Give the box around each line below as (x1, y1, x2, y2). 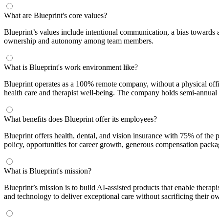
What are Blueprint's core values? (4, 11, 107, 20)
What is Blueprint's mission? (4, 166, 91, 175)
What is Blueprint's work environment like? (4, 63, 138, 71)
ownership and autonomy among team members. (4, 36, 153, 45)
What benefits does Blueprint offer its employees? (4, 114, 157, 123)
